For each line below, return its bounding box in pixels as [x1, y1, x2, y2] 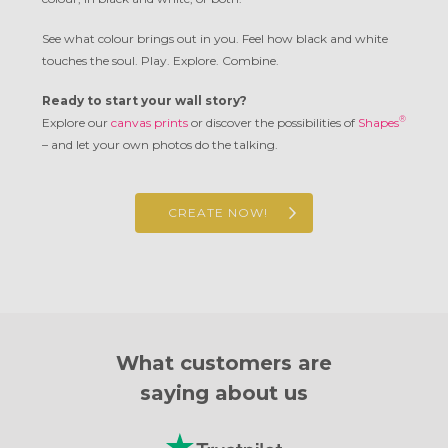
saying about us [140, 381, 308, 406]
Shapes [358, 115, 399, 131]
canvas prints [111, 115, 188, 131]
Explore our [42, 115, 111, 131]
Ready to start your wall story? [42, 93, 247, 109]
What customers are [116, 351, 332, 376]
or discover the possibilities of [188, 115, 358, 131]
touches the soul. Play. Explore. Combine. [42, 53, 279, 69]
